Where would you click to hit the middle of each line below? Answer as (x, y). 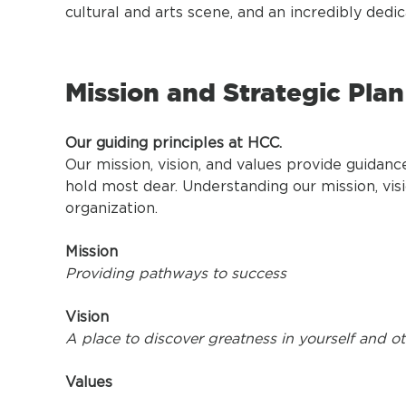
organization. (111, 208)
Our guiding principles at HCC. (176, 143)
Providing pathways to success (176, 273)
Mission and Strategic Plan (235, 92)
